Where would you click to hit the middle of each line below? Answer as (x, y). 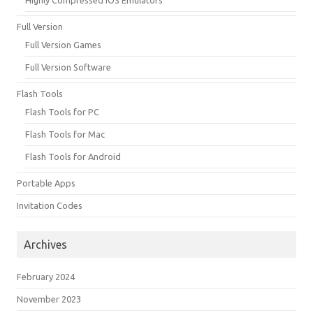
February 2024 (46, 276)
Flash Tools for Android (73, 156)
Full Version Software (68, 67)
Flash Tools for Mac (65, 134)
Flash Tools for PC (62, 111)
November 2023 (49, 299)
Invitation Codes (50, 205)
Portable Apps (46, 183)
